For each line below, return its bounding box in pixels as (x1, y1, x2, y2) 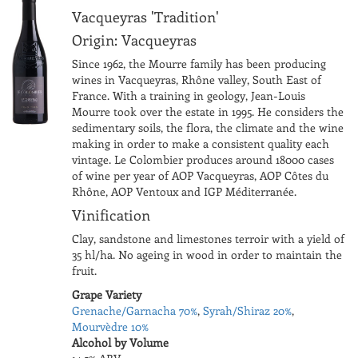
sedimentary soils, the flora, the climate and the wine (71, 119, 344, 135)
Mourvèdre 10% (71, 318, 149, 334)
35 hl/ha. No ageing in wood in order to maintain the (71, 246, 342, 262)
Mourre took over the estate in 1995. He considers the (71, 103, 344, 119)
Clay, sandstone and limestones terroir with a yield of (71, 230, 344, 246)
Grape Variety (71, 286, 141, 302)
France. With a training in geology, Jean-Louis (71, 87, 305, 103)
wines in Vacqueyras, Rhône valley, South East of (71, 71, 321, 87)
